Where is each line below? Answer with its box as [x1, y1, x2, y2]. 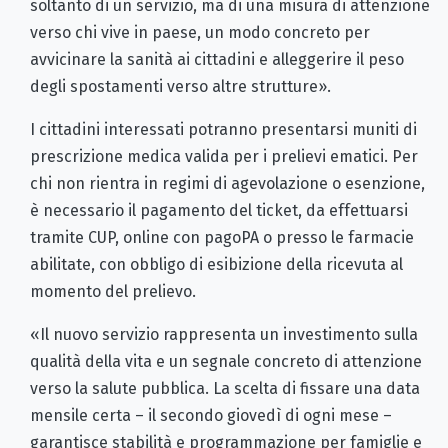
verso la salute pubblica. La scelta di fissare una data [30, 378, 420, 398]
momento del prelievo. [30, 281, 196, 301]
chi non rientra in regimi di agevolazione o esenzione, [30, 173, 425, 193]
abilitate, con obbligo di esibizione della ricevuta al [30, 254, 403, 274]
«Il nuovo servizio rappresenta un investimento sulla [30, 324, 418, 344]
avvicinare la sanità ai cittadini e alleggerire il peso [30, 49, 404, 69]
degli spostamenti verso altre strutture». [30, 76, 331, 96]
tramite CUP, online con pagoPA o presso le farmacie [30, 227, 414, 247]
